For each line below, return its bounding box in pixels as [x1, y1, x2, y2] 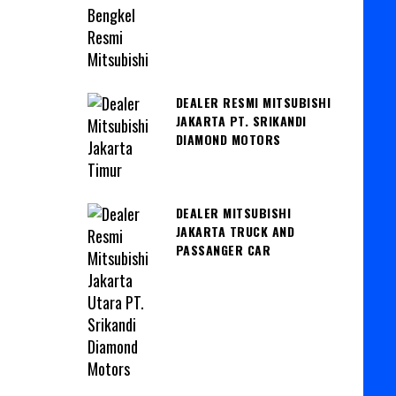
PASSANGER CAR [175, 240, 270, 259]
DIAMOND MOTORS [175, 129, 281, 148]
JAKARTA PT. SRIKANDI [175, 110, 307, 130]
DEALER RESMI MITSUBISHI [175, 92, 331, 111]
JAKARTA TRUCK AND [175, 221, 294, 240]
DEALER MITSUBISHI [175, 202, 291, 222]
